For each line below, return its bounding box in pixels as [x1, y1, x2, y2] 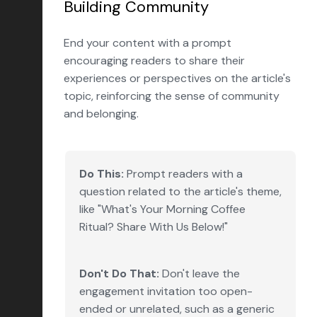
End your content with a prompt [64, 35, 231, 50]
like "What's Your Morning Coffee [79, 202, 246, 217]
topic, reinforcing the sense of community [64, 88, 279, 103]
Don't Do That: [79, 266, 159, 281]
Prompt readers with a [124, 166, 243, 181]
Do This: [79, 166, 124, 181]
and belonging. [64, 106, 139, 121]
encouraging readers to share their [64, 53, 245, 68]
